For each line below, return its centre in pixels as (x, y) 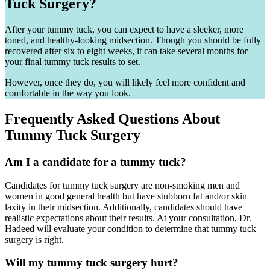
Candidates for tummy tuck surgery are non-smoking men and (122, 185)
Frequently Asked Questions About (112, 119)
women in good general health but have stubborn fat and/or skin (126, 196)
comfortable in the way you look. (68, 93)
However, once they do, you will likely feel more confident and (125, 83)
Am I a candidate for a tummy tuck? (96, 162)
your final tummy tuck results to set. (73, 62)
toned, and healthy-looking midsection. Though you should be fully (133, 40)
